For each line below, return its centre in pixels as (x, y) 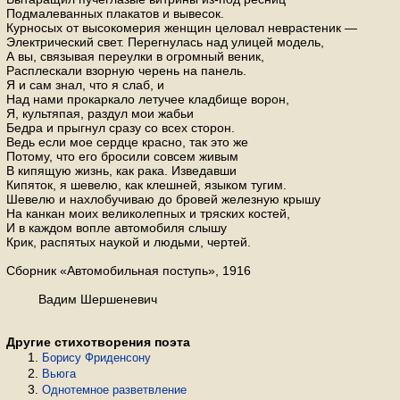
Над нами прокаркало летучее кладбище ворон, (148, 99)
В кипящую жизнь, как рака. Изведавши (121, 171)
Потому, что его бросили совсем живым (122, 156)
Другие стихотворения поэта (98, 342)
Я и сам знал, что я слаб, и (85, 85)
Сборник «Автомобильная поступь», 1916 (129, 271)
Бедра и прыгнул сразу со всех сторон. (121, 128)
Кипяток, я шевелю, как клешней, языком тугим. (146, 185)
